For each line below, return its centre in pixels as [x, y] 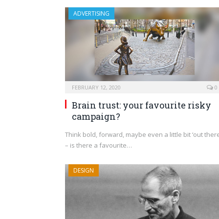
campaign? [96, 116]
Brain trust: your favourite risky [142, 105]
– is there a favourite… [99, 145]
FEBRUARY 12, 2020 [96, 87]
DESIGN [84, 170]
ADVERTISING [91, 14]
